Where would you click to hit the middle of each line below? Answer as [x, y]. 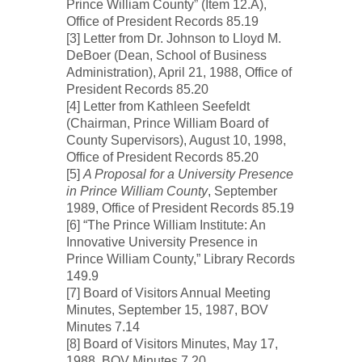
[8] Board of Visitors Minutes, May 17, [172, 344]
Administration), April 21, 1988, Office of [179, 72]
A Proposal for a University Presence [188, 174]
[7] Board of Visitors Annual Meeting [168, 293]
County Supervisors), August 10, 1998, [176, 140]
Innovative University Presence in [162, 242]
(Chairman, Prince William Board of [167, 123]
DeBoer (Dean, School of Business [166, 55]
